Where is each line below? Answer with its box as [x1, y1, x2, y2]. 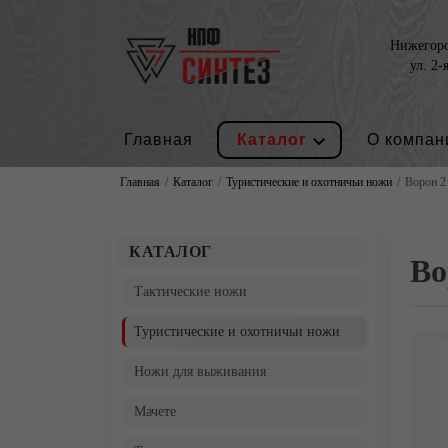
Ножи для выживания [134, 364, 266, 379]
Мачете [134, 404, 176, 419]
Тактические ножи [134, 284, 247, 299]
